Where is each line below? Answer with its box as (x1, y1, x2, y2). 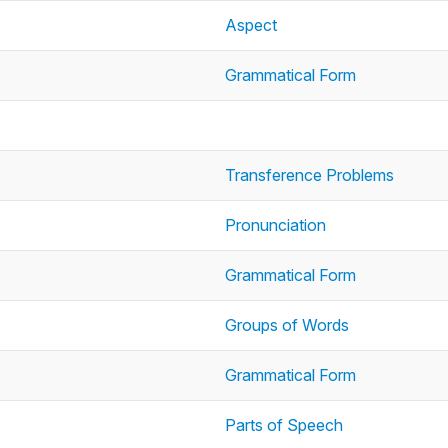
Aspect (225, 15, 277, 35)
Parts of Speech (225, 415, 343, 435)
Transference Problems (225, 165, 394, 185)
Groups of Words (225, 315, 349, 335)
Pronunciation (225, 215, 326, 235)
